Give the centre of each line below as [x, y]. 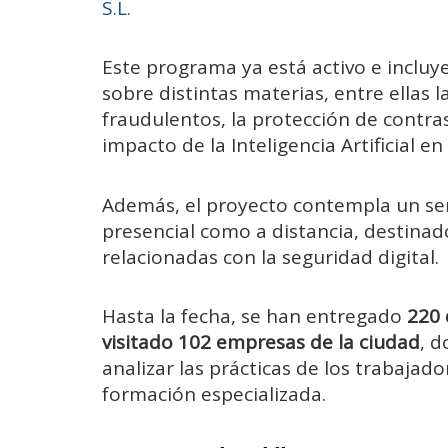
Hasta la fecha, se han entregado [254, 315]
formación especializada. [214, 393]
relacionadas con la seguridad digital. [270, 256]
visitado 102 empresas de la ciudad [261, 341]
